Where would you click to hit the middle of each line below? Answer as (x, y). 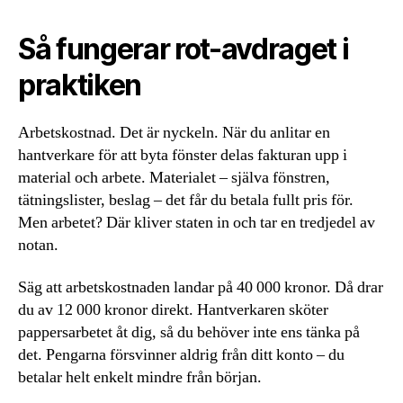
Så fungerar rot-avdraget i (184, 49)
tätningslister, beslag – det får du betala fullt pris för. (186, 200)
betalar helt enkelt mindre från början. (140, 378)
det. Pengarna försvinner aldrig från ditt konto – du (181, 355)
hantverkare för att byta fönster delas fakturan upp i (183, 155)
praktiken (80, 85)
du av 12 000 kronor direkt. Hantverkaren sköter (173, 310)
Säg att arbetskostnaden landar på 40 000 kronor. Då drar (201, 288)
